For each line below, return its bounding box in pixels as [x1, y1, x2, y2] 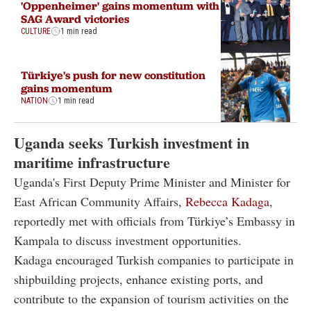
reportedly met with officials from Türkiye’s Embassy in [14, 212, 295, 230]
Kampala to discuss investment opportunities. [14, 232, 242, 249]
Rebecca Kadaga [185, 193, 269, 210]
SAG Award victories [21, 12, 129, 26]
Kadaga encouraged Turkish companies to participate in [14, 251, 294, 269]
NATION [21, 96, 48, 106]
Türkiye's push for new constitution [21, 68, 205, 83]
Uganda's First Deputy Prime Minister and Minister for [14, 174, 290, 191]
